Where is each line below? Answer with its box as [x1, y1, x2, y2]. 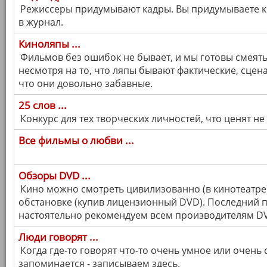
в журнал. [18, 15, 63, 29]
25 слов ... [18, 98, 67, 112]
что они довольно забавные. [18, 77, 153, 90]
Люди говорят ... [18, 230, 98, 244]
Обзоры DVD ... [18, 169, 91, 182]
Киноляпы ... [18, 37, 80, 51]
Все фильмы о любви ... [18, 133, 134, 147]
